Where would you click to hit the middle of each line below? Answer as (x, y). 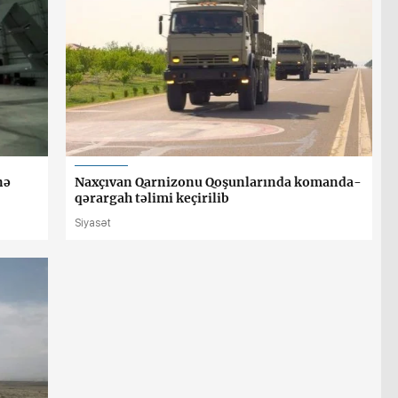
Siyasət (93, 223)
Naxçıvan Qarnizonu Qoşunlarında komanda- (218, 183)
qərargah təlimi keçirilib (152, 199)
